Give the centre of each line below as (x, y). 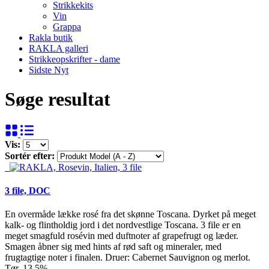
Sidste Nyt (49, 70)
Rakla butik (51, 37)
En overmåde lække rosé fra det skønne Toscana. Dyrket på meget (130, 214)
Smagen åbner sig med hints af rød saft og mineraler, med (113, 247)
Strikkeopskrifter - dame (74, 59)
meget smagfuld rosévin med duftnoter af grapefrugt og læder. (122, 236)
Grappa (67, 26)
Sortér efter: (31, 156)
